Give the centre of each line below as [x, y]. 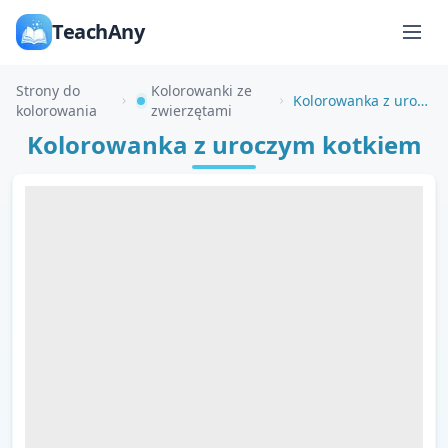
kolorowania [56, 110]
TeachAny [98, 31]
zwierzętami [191, 110]
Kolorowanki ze [201, 90]
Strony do [48, 90]
